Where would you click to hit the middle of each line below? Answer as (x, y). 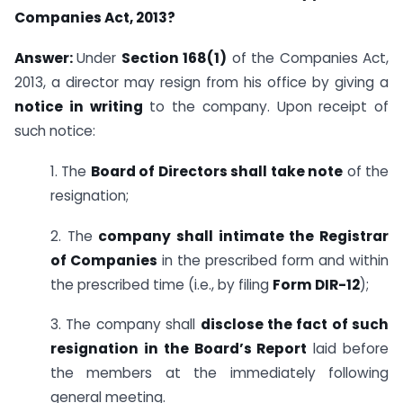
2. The (75, 236)
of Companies (104, 260)
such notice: (55, 130)
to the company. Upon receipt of (265, 106)
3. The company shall (125, 325)
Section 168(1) (174, 58)
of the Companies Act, (308, 58)
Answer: (46, 58)
